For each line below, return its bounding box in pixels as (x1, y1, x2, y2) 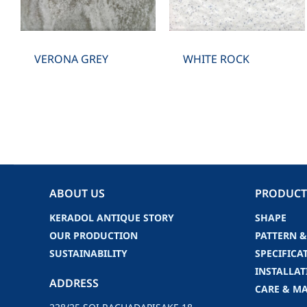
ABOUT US (49, 185, 105, 202)
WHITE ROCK (183, 51, 250, 68)
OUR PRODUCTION (49, 229, 138, 244)
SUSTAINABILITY (49, 247, 127, 262)
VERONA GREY (34, 51, 108, 68)
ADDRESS (49, 275, 99, 293)
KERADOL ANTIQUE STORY (49, 211, 174, 226)
